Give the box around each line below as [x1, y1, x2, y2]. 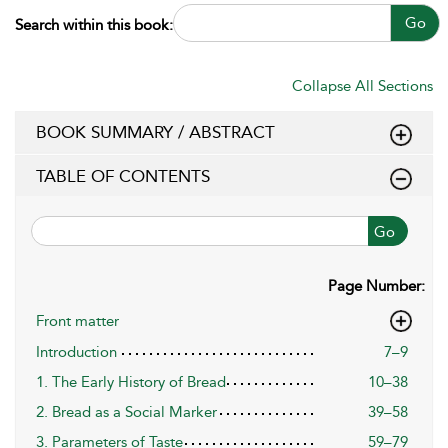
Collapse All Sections [292, 76, 433, 95]
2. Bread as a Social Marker [36, 402, 217, 421]
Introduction [36, 342, 117, 361]
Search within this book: [15, 15, 173, 34]
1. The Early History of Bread [36, 372, 226, 391]
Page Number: [328, 276, 425, 295]
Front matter [36, 311, 119, 330]
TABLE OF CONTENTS [36, 165, 210, 186]
